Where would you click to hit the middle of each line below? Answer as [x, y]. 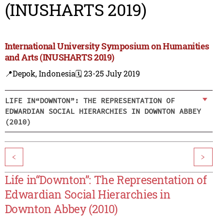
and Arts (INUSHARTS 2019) [59, 57]
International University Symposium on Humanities [107, 46]
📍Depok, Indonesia [40, 74]
